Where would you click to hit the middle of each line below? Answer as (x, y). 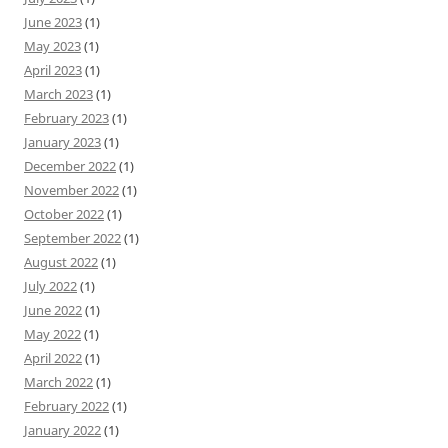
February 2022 (66, 405)
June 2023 (53, 21)
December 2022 (70, 165)
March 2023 (58, 93)
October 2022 (64, 213)
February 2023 (66, 117)
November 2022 (71, 189)
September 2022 (72, 237)
